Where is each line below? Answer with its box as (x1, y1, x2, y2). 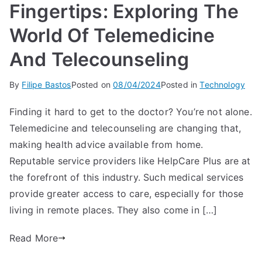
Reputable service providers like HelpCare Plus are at (9, 154, 251, 167)
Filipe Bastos (22, 79, 71, 89)
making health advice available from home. (9, 138, 206, 150)
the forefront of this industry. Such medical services (9, 171, 244, 183)
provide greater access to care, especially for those (9, 187, 244, 199)
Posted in (160, 79, 200, 89)
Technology (199, 79, 246, 89)
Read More (9, 232, 58, 244)
